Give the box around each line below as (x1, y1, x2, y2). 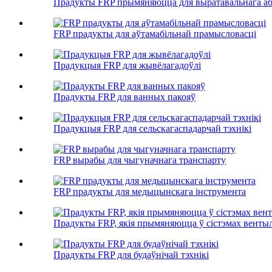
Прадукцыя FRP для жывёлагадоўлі (53, 60, 201, 71)
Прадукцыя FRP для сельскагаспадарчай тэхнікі (53, 123, 251, 134)
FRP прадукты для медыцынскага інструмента (53, 186, 246, 197)
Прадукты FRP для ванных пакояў (53, 92, 195, 103)
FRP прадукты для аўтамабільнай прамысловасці (53, 29, 256, 39)
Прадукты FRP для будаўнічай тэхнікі (53, 250, 209, 260)
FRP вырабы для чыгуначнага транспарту (53, 155, 226, 166)
